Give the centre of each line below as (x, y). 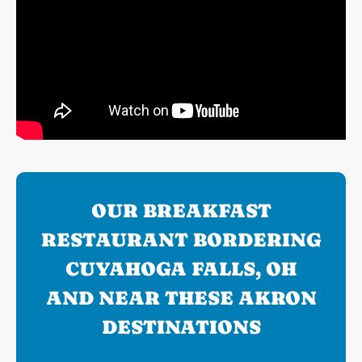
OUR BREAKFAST (181, 211)
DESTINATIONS (181, 327)
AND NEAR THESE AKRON (181, 298)
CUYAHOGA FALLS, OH (181, 269)
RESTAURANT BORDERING (181, 240)
